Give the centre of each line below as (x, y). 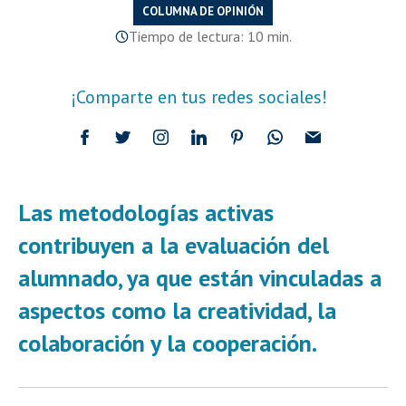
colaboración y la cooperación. (168, 343)
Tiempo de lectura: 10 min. (210, 37)
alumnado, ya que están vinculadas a (200, 278)
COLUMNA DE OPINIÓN (203, 12)
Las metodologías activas (146, 213)
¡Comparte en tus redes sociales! (198, 97)
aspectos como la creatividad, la (177, 311)
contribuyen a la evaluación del (174, 246)
